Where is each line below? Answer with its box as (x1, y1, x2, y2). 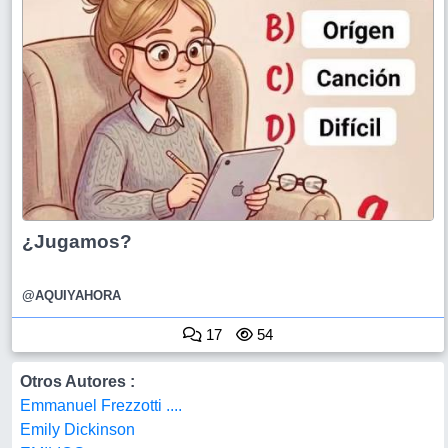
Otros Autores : (20, 373, 135, 390)
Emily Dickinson (20, 421, 135, 438)
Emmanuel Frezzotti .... (20, 397, 182, 414)
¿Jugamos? (22, 231, 132, 252)
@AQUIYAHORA (22, 288, 121, 303)
